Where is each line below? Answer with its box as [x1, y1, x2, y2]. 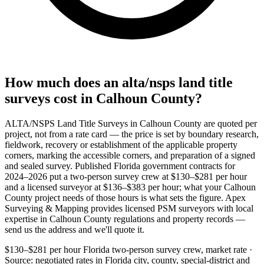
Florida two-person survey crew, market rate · [83, 244, 252, 255]
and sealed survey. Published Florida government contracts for [5, 160, 235, 171]
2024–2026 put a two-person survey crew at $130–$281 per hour [5, 171, 247, 181]
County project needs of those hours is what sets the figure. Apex [5, 192, 246, 203]
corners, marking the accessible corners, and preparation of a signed [5, 150, 255, 160]
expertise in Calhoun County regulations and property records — [5, 213, 245, 224]
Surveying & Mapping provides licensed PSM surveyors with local [5, 203, 253, 213]
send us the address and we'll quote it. [5, 224, 144, 235]
